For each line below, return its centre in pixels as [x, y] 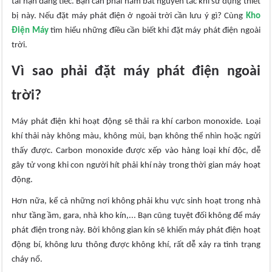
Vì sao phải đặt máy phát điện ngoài [136, 72]
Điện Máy [30, 31]
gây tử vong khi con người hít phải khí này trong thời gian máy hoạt [136, 166]
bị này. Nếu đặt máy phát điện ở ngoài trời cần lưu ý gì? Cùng [129, 16]
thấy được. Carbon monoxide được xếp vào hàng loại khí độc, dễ [136, 151]
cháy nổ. [27, 260]
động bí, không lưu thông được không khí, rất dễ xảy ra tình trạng [136, 245]
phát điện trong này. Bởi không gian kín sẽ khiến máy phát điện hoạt [136, 231]
